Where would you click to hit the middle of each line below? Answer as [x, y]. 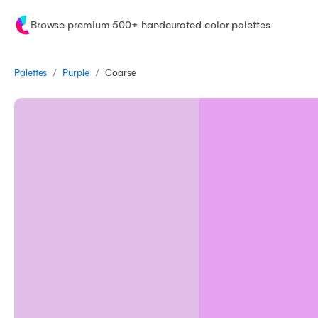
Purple [76, 73]
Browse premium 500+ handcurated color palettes [150, 25]
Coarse [120, 72]
